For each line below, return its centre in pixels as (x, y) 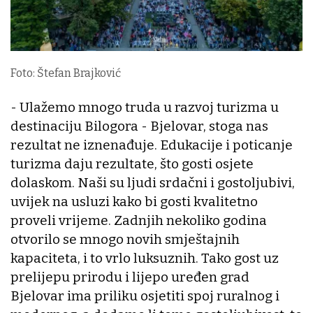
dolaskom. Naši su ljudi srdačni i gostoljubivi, (153, 183)
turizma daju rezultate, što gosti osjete (132, 164)
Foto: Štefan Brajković (66, 73)
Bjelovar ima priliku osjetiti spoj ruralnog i (145, 296)
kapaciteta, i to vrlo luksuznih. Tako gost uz (145, 259)
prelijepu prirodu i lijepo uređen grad (130, 277)
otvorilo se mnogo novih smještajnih (125, 240)
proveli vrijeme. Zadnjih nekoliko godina (139, 221)
